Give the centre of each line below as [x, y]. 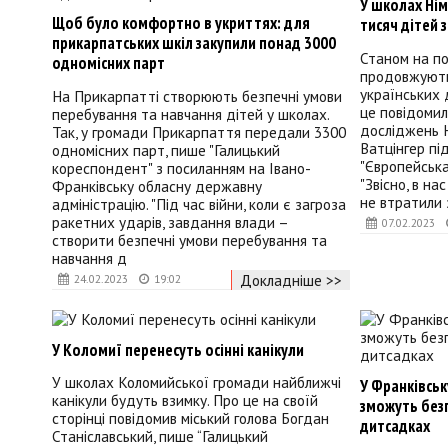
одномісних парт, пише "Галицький [166, 150]
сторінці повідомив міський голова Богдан [190, 418]
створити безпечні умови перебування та [189, 240]
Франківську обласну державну [157, 186]
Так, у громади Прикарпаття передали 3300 [199, 132]
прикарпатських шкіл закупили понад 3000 [194, 43]
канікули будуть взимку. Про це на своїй [185, 400]
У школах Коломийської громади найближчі [196, 382]
